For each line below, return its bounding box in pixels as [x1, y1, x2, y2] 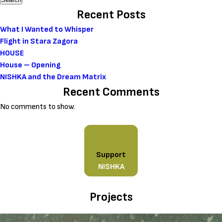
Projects [89, 189, 133, 204]
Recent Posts [76, 7, 146, 22]
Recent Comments [62, 85, 160, 99]
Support [96, 150, 126, 160]
